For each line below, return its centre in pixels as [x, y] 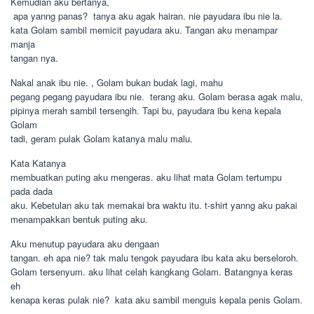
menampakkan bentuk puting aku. [79, 219]
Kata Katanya [38, 163]
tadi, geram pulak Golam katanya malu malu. [102, 138]
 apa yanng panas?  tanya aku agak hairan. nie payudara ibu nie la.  [148, 16]
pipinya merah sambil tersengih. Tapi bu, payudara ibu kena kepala [146, 110]
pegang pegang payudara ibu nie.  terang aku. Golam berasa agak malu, [157, 96]
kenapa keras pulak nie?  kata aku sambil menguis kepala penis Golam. [157, 300]
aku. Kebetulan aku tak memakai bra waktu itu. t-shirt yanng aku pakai [154, 205]
